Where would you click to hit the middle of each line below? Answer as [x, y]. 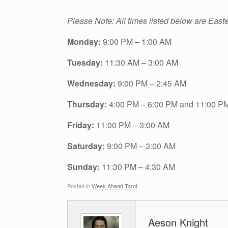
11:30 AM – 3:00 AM [141, 63]
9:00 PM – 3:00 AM [141, 146]
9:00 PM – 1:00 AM [137, 42]
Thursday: [88, 104]
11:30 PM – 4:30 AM [138, 167]
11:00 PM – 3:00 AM [133, 125]
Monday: [85, 42]
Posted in [79, 186]
